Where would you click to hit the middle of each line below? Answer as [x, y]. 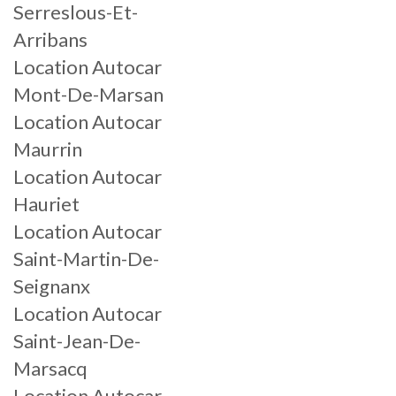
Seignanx [52, 286]
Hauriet [46, 204]
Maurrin [48, 149]
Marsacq [50, 368]
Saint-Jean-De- [77, 341]
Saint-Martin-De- [86, 259]
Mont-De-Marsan [88, 94]
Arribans [50, 39]
